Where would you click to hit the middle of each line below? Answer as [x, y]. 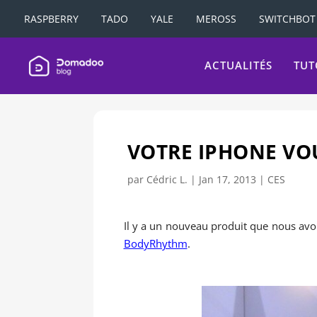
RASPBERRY [51, 18]
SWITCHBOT [287, 18]
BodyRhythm [155, 244]
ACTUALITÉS [238, 65]
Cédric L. [167, 180]
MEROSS [216, 18]
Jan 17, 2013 [227, 180]
